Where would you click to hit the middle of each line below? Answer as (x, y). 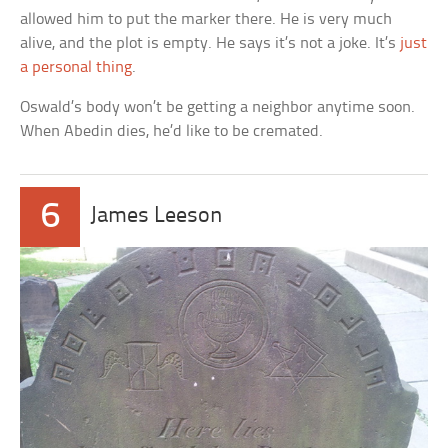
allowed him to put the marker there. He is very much (206, 19)
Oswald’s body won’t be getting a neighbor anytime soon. (218, 107)
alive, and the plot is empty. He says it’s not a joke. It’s (210, 43)
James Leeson (157, 216)
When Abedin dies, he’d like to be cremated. (172, 131)
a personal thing (76, 67)
